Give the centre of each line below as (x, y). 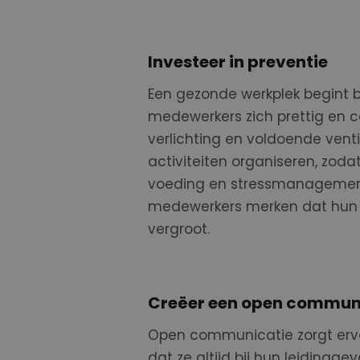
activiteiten (189, 162)
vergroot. (178, 229)
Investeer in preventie (237, 62)
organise (262, 162)
